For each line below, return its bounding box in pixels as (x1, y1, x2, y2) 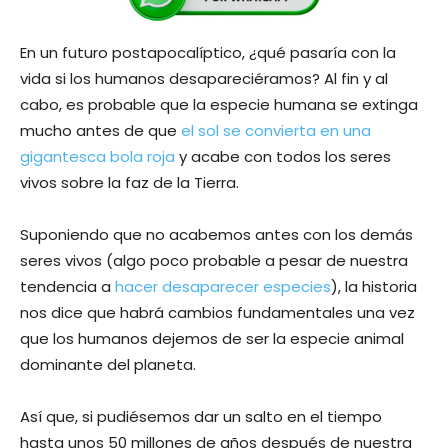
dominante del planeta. (20, 353, 196, 375)
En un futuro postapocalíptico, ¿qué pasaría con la (20, 41, 396, 63)
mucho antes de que (20, 119, 181, 141)
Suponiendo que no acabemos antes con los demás (20, 223, 413, 245)
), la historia (331, 275, 417, 297)
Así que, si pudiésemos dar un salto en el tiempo (20, 405, 382, 427)
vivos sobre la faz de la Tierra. (20, 171, 239, 193)
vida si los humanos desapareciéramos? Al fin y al (20, 67, 388, 89)
